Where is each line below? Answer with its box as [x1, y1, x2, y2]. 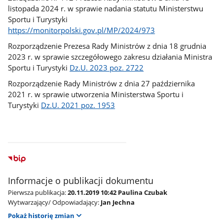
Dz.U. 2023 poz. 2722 [70, 63, 144, 73]
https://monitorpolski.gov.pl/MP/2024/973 [8, 25, 155, 35]
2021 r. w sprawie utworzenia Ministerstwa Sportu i [8, 89, 184, 100]
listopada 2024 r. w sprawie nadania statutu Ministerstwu [8, 3, 204, 13]
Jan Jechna [101, 198, 135, 207]
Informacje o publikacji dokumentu [8, 175, 154, 187]
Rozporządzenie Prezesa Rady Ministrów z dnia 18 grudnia [8, 41, 207, 51]
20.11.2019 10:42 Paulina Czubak [68, 188, 168, 197]
